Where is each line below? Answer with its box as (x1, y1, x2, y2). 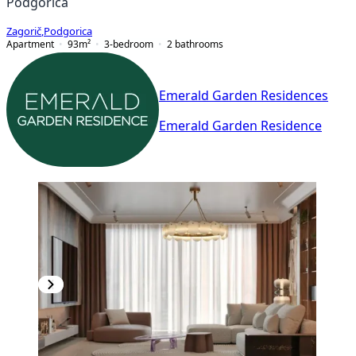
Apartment (6, 38, 54, 49)
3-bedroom (104, 38, 153, 49)
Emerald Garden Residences (159, 89, 328, 103)
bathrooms (175, 38, 223, 49)
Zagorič (6, 25, 41, 37)
